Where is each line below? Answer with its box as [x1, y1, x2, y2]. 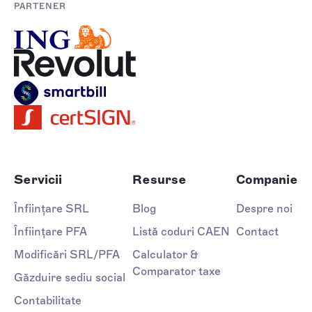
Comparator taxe [132, 264, 221, 278]
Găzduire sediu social [14, 270, 125, 284]
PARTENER [14, 1, 66, 11]
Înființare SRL [14, 201, 89, 215]
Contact [236, 224, 279, 238]
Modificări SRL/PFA [14, 247, 120, 261]
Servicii [14, 171, 62, 187]
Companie [236, 171, 298, 187]
